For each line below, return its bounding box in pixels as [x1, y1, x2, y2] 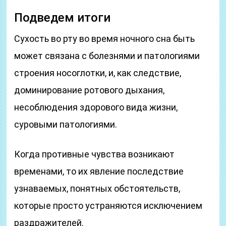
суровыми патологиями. [14, 119, 118, 130]
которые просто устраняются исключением [14, 200, 203, 211]
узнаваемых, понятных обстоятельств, [14, 183, 181, 194]
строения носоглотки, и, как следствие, [14, 68, 182, 78]
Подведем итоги [14, 11, 111, 25]
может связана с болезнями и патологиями [14, 50, 200, 61]
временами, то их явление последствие [14, 166, 184, 177]
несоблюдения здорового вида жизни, [14, 102, 178, 112]
